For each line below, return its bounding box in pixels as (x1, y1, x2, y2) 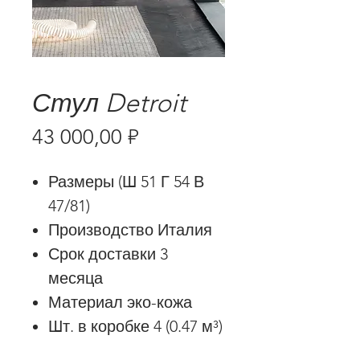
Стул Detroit (32, 88, 186, 118)
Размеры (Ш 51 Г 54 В (48, 172, 204, 191)
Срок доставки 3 (48, 244, 168, 264)
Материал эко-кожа (48, 292, 192, 312)
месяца (48, 268, 103, 288)
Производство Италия (48, 220, 212, 239)
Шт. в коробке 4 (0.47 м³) (48, 317, 223, 336)
